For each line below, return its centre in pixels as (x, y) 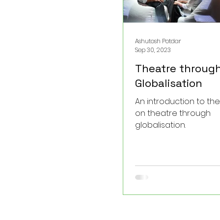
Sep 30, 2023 (153, 50)
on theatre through (173, 113)
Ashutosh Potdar (158, 41)
